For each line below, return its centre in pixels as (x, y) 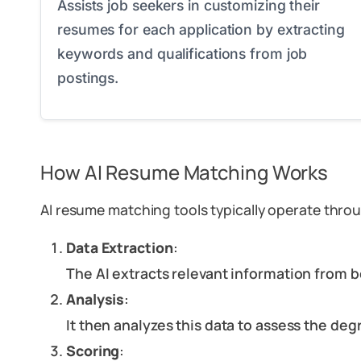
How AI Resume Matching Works (185, 172)
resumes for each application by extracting (201, 29)
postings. (88, 78)
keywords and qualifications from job (183, 54)
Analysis (95, 299)
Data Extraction (120, 247)
